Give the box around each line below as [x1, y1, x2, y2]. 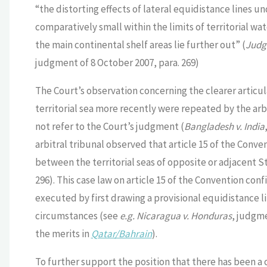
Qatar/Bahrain [91, 227, 152, 241]
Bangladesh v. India [184, 120, 265, 133]
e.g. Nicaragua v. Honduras [119, 209, 232, 223]
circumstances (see [35, 209, 120, 223]
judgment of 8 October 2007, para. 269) [35, 56, 199, 70]
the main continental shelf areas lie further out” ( [35, 38, 246, 52]
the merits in [35, 227, 91, 241]
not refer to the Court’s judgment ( [35, 120, 184, 133]
